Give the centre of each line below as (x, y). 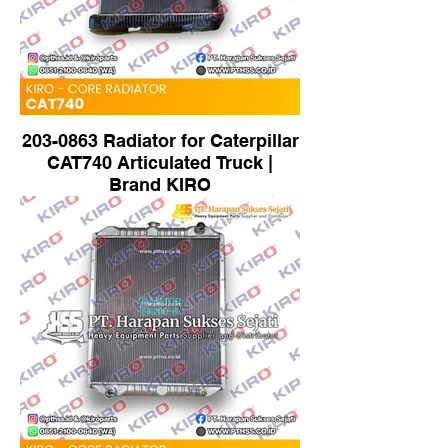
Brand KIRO (160, 184)
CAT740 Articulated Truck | (160, 162)
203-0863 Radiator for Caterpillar (160, 140)
